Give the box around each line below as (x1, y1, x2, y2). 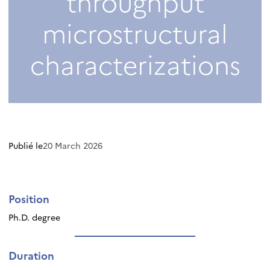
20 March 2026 (43, 139, 102, 151)
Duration (8, 248, 54, 262)
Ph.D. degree (8, 211, 60, 223)
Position (8, 190, 49, 206)
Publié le (8, 139, 43, 151)
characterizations (30, 46, 240, 81)
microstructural (42, 14, 228, 50)
